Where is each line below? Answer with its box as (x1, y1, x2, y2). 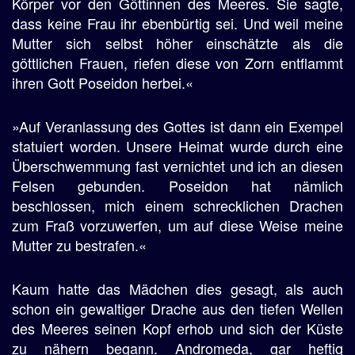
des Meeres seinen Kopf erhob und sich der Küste (12, 318, 343, 338)
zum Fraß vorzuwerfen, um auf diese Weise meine (12, 215, 343, 235)
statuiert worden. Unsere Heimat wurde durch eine (12, 136, 343, 156)
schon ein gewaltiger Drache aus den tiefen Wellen (12, 298, 343, 319)
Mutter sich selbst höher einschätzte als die (12, 32, 343, 53)
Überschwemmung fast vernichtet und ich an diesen (12, 155, 343, 176)
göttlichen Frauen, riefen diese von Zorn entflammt (12, 52, 343, 73)
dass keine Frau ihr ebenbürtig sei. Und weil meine (12, 13, 343, 33)
